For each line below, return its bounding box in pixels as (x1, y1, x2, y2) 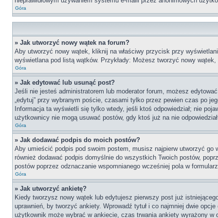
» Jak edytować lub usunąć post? (15, 79, 115, 86)
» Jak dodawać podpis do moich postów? (15, 136, 140, 144)
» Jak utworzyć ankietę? (15, 185, 87, 192)
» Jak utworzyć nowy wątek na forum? (15, 39, 129, 46)
